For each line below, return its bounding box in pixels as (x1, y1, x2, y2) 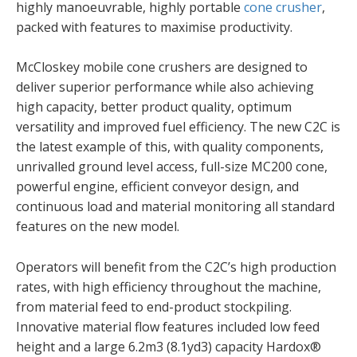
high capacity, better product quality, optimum (16, 98, 292, 116)
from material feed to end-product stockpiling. (16, 297, 292, 316)
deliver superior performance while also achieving (16, 78, 314, 96)
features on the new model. (16, 218, 179, 236)
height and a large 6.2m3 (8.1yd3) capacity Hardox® (16, 337, 321, 355)
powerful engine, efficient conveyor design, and (16, 178, 299, 196)
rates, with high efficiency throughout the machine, (16, 277, 321, 296)
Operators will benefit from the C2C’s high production (16, 257, 336, 276)
